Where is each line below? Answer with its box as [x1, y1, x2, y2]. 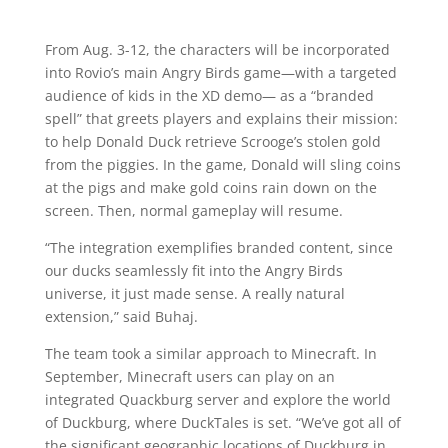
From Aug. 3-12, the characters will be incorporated [44, 40, 390, 59]
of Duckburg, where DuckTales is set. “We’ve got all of [44, 413, 401, 432]
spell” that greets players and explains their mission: [44, 109, 398, 128]
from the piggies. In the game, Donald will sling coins [44, 155, 401, 174]
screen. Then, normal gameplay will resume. [44, 201, 343, 220]
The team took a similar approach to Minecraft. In [44, 344, 377, 363]
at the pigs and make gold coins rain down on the [44, 178, 377, 197]
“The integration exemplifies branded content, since [44, 238, 393, 257]
